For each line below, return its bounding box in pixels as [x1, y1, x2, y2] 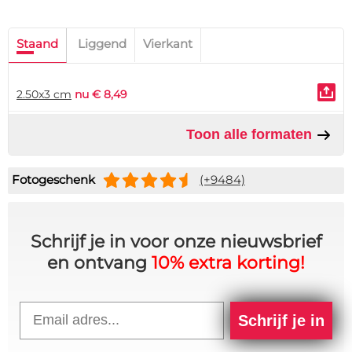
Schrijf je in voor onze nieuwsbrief [31, 231, 321, 253]
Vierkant [143, 36, 192, 51]
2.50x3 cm [16, 87, 71, 101]
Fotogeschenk [12, 172, 95, 188]
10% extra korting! [152, 252, 305, 274]
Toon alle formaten [186, 126, 316, 142]
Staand [16, 36, 58, 51]
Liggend [78, 36, 126, 51]
